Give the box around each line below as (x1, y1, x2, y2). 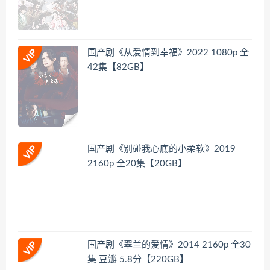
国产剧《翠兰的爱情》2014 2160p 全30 (87, 240, 251, 250)
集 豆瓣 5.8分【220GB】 (87, 255, 189, 265)
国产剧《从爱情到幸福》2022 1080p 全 (87, 48, 249, 58)
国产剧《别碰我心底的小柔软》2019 (87, 144, 236, 154)
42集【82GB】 (87, 63, 149, 72)
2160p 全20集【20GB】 (87, 159, 187, 168)
